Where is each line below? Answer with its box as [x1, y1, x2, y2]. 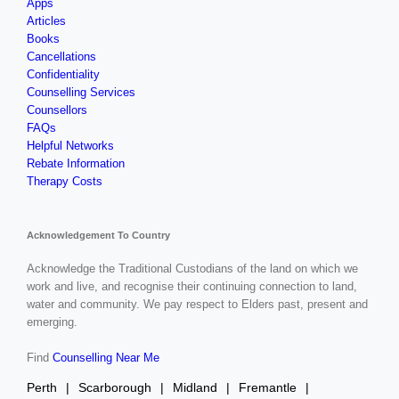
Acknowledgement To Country [26, 230, 170, 241]
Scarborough [77, 380, 151, 395]
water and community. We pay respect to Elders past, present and [26, 297, 368, 312]
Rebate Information [26, 157, 125, 171]
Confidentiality [26, 68, 100, 82]
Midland [172, 380, 217, 395]
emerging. [26, 315, 77, 330]
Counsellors [26, 103, 87, 118]
